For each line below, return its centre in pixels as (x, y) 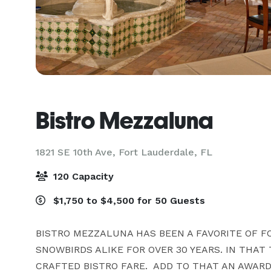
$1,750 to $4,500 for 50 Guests (128, 201)
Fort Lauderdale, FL (165, 152)
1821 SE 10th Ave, (77, 152)
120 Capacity (82, 176)
